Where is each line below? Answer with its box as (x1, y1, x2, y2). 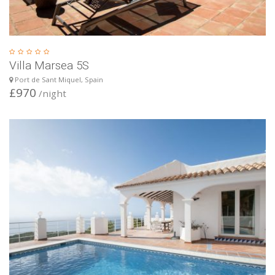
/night (36, 87, 66, 99)
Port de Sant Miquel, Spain (13, 74, 103, 84)
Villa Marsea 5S (9, 58, 89, 72)
